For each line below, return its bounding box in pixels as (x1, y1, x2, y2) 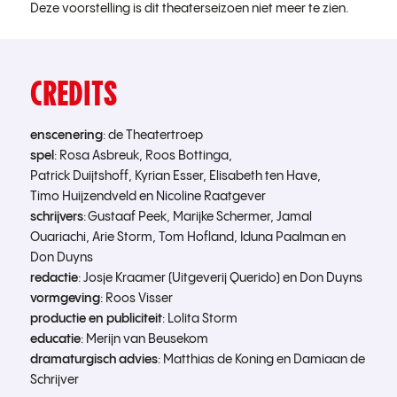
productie (29, 312, 86, 325)
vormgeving (29, 292, 100, 305)
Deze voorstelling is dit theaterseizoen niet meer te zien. (29, 3, 349, 16)
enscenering (29, 128, 103, 142)
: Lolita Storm (161, 312, 237, 325)
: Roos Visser (99, 292, 173, 305)
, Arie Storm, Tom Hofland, (85, 230, 240, 244)
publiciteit (105, 312, 162, 325)
